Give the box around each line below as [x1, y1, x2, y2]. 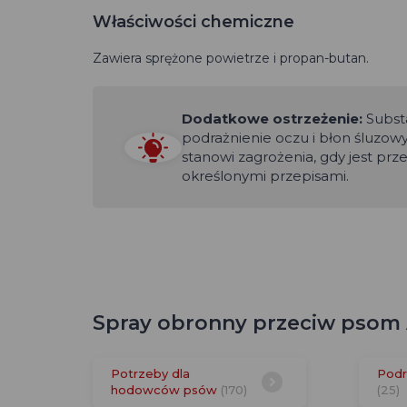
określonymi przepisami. [182, 167, 349, 184]
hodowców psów [111, 382, 221, 397]
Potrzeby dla [111, 365, 190, 381]
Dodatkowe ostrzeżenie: [182, 110, 362, 127]
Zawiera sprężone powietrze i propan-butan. [93, 50, 369, 66]
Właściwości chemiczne [93, 12, 294, 32]
